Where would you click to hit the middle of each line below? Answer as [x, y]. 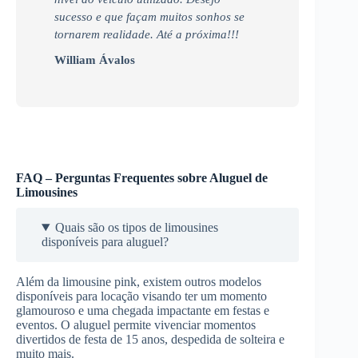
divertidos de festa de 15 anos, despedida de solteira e [150, 339]
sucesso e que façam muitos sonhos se [149, 16]
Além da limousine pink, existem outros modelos [139, 281]
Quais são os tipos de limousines [136, 227]
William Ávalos [95, 60]
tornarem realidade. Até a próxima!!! [147, 34]
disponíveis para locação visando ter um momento [141, 296]
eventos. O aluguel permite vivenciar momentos [136, 324]
